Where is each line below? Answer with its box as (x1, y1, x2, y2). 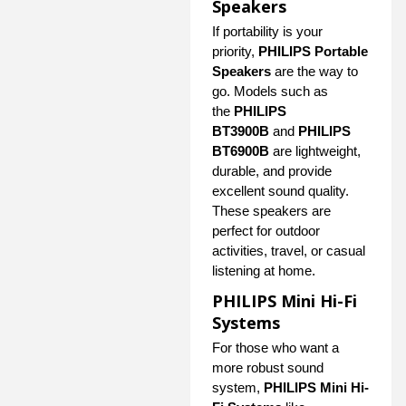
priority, (212, 43, 258, 60)
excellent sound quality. (212, 183, 349, 199)
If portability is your (212, 24, 323, 40)
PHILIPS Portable (258, 43, 368, 60)
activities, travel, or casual (212, 243, 365, 259)
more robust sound (212, 360, 324, 376)
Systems (212, 312, 280, 334)
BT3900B (212, 123, 269, 140)
